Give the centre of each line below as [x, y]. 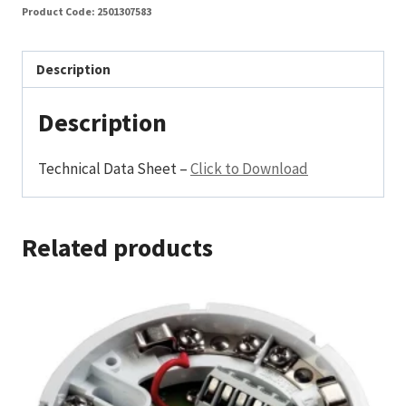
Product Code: [59, 11]
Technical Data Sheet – [114, 169]
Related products [117, 248]
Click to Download [249, 169]
